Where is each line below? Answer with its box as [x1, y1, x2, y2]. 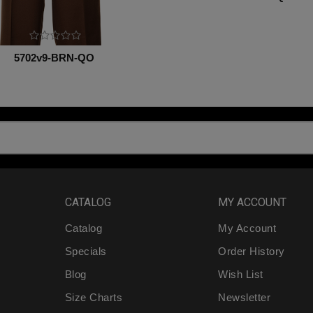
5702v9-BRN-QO [14, 52, 95, 64]
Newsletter [218, 291, 271, 303]
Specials [64, 245, 107, 257]
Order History [218, 245, 285, 257]
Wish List [218, 268, 263, 280]
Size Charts [64, 291, 123, 303]
